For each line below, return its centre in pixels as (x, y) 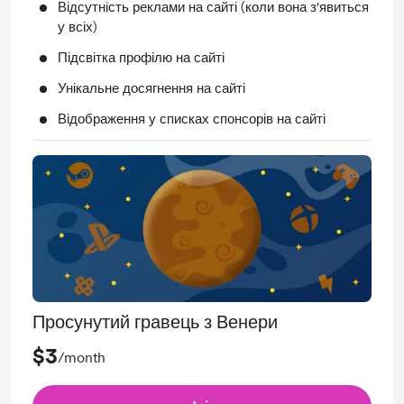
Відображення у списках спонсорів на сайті (192, 119)
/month (82, 358)
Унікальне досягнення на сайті (151, 88)
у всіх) (78, 27)
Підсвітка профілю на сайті (141, 57)
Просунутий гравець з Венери (155, 322)
